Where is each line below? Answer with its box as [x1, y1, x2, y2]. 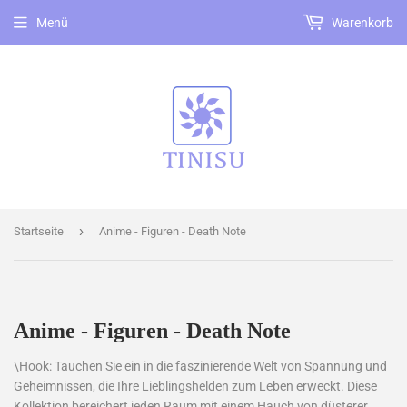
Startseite [14, 224, 64, 238]
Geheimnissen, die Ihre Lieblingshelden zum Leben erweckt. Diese [14, 379, 377, 393]
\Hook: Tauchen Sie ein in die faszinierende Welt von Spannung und [14, 359, 387, 373]
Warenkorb [329, 15, 393, 30]
